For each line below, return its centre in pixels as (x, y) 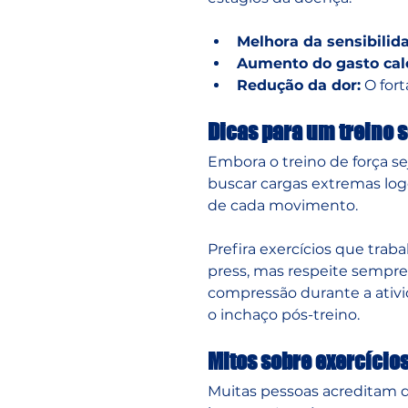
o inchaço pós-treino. (284, 314)
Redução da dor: (299, 85)
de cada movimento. (283, 205)
